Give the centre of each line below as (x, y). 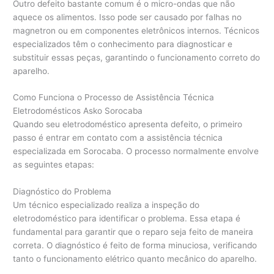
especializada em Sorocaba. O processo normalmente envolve (136, 151)
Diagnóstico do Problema (62, 192)
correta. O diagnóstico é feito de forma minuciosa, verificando (135, 246)
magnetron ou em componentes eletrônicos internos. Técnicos (136, 30)
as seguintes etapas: (54, 165)
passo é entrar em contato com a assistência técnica (118, 138)
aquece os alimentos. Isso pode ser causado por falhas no (128, 17)
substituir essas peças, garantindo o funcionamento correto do (137, 57)
